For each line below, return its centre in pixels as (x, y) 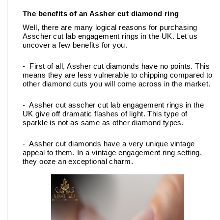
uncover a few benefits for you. (76, 45)
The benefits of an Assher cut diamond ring (101, 14)
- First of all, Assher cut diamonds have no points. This (116, 66)
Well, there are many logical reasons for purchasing (110, 27)
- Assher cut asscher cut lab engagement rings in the (113, 105)
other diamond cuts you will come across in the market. (117, 84)
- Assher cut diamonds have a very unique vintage (109, 144)
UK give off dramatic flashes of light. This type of (105, 114)
